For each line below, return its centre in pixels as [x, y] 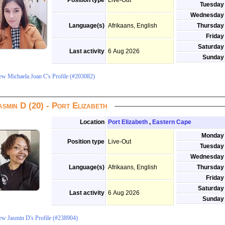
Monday [213, 136]
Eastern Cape [172, 122]
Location [92, 122]
